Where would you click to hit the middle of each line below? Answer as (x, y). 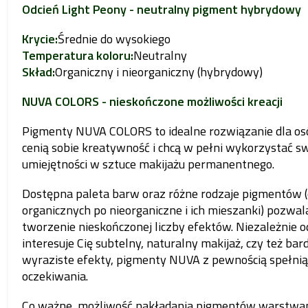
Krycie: (40, 38)
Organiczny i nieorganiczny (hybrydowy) (158, 71)
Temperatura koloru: (77, 55)
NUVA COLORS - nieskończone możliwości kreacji (152, 101)
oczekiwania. (55, 276)
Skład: (38, 71)
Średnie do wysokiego (114, 38)
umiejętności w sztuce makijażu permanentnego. (148, 164)
